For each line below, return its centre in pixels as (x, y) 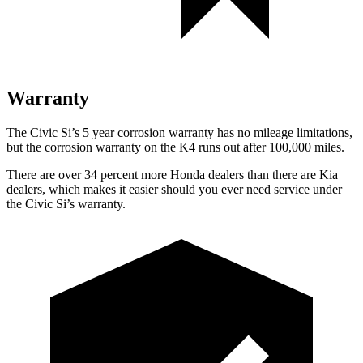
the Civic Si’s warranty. (66, 203)
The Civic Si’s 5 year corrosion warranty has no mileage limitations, (179, 132)
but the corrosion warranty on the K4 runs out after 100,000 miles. (175, 147)
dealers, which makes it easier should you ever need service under (174, 189)
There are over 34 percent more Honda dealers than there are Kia (172, 174)
